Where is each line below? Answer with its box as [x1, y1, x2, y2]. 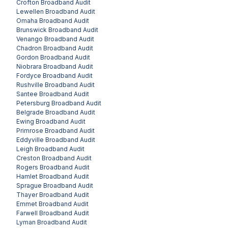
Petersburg [16, 99, 50, 107]
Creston [16, 154, 40, 162]
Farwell [16, 209, 38, 217]
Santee [16, 90, 38, 98]
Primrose [16, 126, 43, 134]
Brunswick [16, 25, 47, 34]
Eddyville [16, 135, 44, 144]
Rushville [16, 80, 43, 89]
